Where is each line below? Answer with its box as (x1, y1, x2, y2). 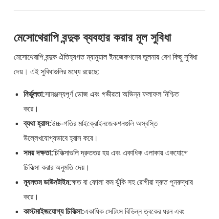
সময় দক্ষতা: (23, 148, 54, 157)
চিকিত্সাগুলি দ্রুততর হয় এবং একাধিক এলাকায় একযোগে (53, 148, 188, 157)
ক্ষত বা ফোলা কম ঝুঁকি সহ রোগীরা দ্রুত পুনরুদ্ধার (71, 177, 193, 186)
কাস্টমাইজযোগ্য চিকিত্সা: (23, 207, 85, 216)
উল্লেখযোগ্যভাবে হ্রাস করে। (23, 133, 99, 142)
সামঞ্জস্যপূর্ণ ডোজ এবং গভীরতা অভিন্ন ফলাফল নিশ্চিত (45, 89, 179, 98)
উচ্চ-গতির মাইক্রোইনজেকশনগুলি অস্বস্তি (51, 119, 158, 128)
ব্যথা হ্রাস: (23, 119, 52, 128)
